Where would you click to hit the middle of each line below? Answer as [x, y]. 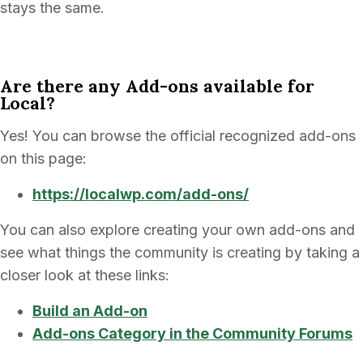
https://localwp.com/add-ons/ [141, 194]
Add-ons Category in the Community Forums [192, 333]
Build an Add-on [90, 311]
